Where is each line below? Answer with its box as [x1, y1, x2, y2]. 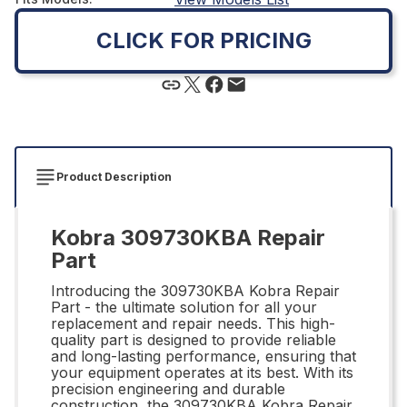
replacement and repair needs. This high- [51, 313, 335, 333]
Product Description [56, 169, 172, 184]
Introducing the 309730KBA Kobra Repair [51, 281, 340, 300]
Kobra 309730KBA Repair [51, 223, 325, 251]
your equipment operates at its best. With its [51, 362, 353, 382]
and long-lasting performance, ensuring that [51, 346, 356, 365]
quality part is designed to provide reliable [51, 330, 336, 349]
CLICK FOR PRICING [95, 26, 312, 54]
